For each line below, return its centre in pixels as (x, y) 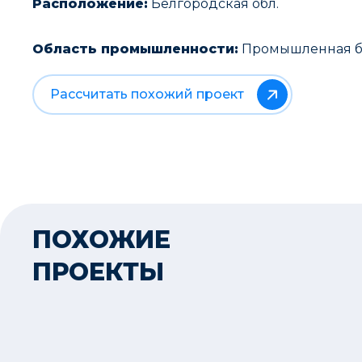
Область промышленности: (135, 49)
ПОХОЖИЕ (101, 240)
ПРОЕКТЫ (98, 272)
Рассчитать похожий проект (147, 94)
